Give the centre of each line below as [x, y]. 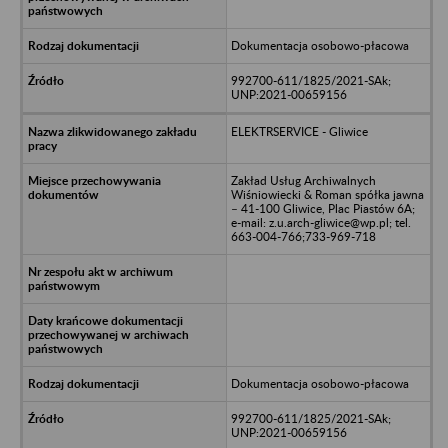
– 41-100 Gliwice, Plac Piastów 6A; [322, 208]
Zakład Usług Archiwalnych [303, 180]
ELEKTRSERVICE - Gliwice [299, 131]
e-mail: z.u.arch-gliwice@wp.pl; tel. [320, 222]
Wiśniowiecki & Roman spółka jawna [327, 194]
